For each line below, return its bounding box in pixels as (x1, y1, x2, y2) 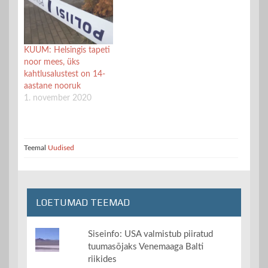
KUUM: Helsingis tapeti (24, 46, 110, 55)
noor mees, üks (24, 58, 80, 67)
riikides (87, 255, 117, 264)
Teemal (24, 144, 48, 152)
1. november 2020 (24, 94, 92, 103)
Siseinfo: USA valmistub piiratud (87, 230, 213, 239)
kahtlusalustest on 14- (24, 70, 105, 79)
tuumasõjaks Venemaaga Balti (87, 242, 203, 252)
